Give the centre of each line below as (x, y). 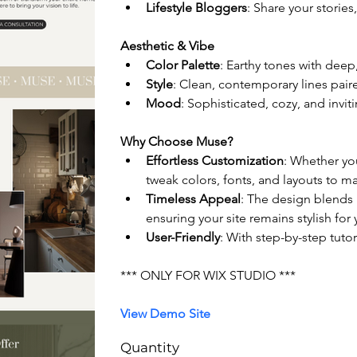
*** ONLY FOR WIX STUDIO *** (208, 276)
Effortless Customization (215, 161)
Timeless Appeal (194, 199)
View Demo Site (166, 314)
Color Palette (183, 65)
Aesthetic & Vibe (168, 46)
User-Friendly (183, 237)
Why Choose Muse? (177, 142)
